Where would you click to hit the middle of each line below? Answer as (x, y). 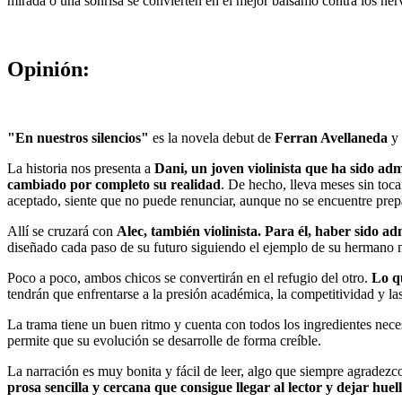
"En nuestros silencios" (78, 137)
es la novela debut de (212, 137)
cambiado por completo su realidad (114, 184)
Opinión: (48, 69)
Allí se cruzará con (62, 231)
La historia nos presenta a (81, 168)
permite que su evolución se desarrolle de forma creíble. (164, 340)
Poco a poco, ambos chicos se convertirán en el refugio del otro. (189, 277)
